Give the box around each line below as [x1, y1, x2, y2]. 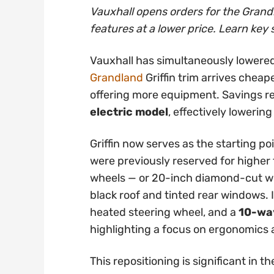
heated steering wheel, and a [90, 205, 239, 219]
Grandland [90, 70, 143, 84]
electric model [90, 105, 168, 119]
